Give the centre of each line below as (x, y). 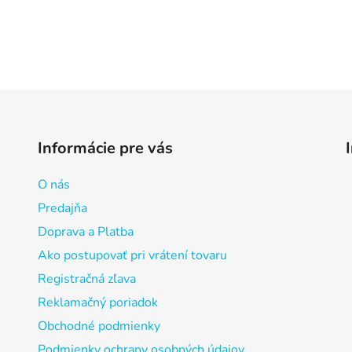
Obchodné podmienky (99, 326)
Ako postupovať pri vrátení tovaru (132, 256)
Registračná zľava (86, 279)
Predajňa (62, 209)
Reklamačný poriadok (97, 303)
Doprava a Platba (85, 232)
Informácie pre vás (105, 148)
